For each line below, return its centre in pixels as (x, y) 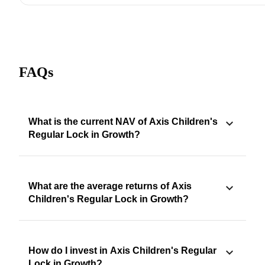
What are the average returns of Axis (110, 186)
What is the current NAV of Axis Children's (123, 122)
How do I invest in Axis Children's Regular (122, 251)
